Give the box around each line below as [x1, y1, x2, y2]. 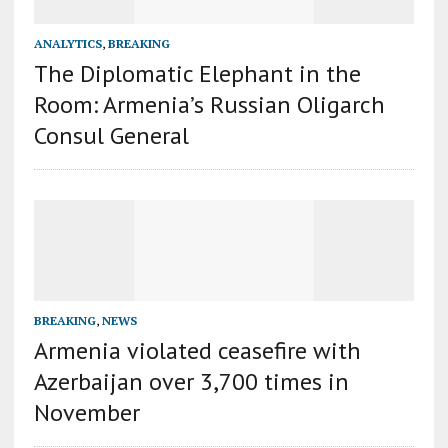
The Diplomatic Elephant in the [33, 58, 361, 90]
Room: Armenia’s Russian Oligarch [33, 89, 385, 121]
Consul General [33, 120, 189, 152]
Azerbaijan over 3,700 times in [33, 366, 349, 398]
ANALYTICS [33, 36, 102, 52]
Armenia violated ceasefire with [33, 335, 361, 367]
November [33, 397, 140, 429]
